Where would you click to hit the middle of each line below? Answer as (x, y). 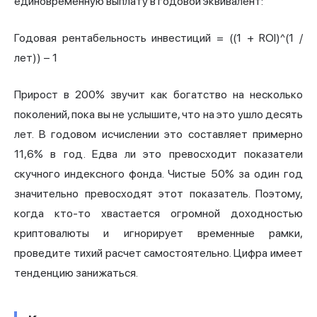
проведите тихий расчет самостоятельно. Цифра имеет (158, 253)
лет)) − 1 (36, 58)
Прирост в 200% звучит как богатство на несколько (158, 95)
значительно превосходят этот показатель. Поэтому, (158, 194)
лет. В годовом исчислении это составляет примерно (158, 134)
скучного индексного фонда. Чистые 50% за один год (158, 174)
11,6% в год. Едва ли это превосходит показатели (158, 154)
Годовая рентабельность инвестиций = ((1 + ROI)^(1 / (158, 38)
